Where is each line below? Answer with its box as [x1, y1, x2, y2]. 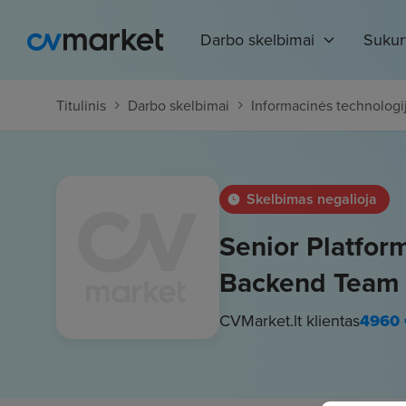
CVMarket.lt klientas [219, 309, 360, 332]
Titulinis [56, 95, 106, 115]
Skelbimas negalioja [246, 188, 377, 209]
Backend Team [219, 263, 400, 302]
